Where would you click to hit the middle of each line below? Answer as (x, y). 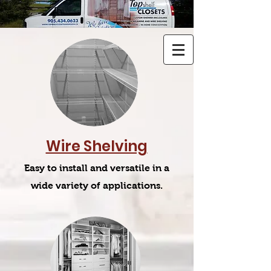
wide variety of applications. (97, 185)
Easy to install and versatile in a (97, 168)
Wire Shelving (96, 146)
